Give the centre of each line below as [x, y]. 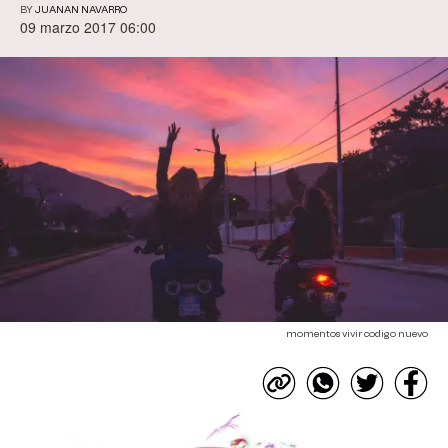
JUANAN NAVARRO [81, 10]
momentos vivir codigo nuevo [357, 333]
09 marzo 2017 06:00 [88, 27]
